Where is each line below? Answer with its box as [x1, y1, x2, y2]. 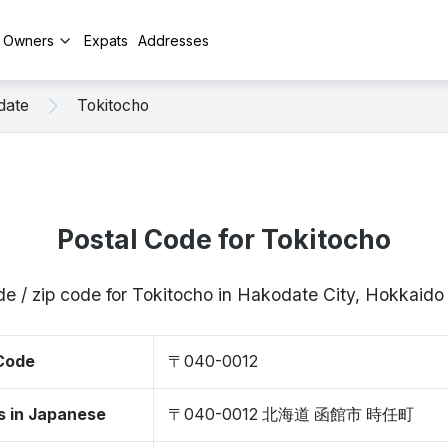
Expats [84, 31, 128, 49]
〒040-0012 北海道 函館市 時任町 [168, 405, 414, 424]
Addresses [138, 31, 209, 49]
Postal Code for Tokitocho [57, 224, 391, 255]
